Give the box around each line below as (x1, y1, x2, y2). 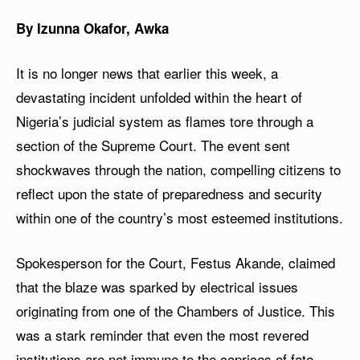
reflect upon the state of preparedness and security (16, 182, 322, 203)
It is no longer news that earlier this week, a (16, 62, 278, 83)
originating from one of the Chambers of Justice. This (16, 300, 335, 321)
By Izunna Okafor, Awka (16, 18, 169, 38)
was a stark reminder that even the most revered (16, 324, 309, 345)
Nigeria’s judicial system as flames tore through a (16, 110, 313, 131)
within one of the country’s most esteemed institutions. (16, 207, 343, 227)
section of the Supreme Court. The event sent (16, 134, 290, 155)
